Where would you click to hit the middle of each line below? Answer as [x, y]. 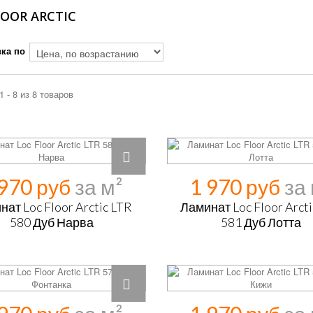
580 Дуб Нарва [51, 222]
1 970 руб [238, 187]
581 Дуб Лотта [261, 222]
